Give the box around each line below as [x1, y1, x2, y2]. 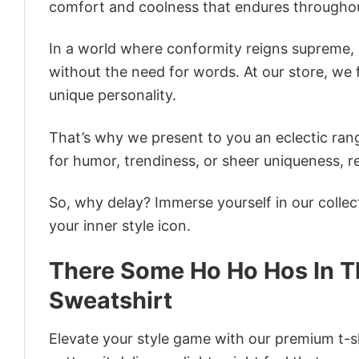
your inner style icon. [49, 216, 191, 234]
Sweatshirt [49, 286, 172, 315]
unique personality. [49, 87, 176, 104]
